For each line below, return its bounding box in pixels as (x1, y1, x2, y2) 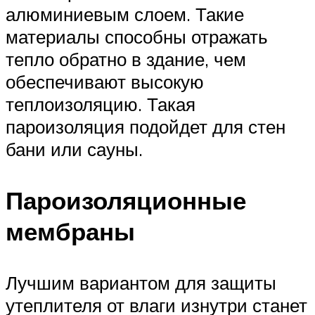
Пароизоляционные (6, 185, 246, 217)
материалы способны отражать (6, 25, 268, 48)
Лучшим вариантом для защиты (6, 271, 276, 295)
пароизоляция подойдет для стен (6, 115, 285, 138)
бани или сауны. (6, 137, 143, 160)
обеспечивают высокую (6, 70, 204, 93)
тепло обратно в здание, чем (6, 47, 246, 70)
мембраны (6, 216, 135, 247)
